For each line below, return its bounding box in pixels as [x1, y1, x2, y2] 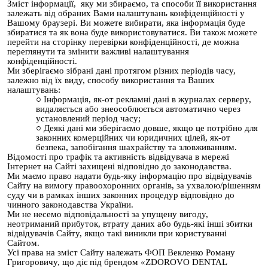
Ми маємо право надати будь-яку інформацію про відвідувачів [7, 170, 252, 181]
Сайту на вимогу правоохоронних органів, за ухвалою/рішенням [7, 180, 261, 190]
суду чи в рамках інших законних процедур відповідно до [7, 190, 234, 200]
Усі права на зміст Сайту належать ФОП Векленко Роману [7, 247, 235, 257]
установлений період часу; [36, 113, 141, 123]
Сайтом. [7, 237, 39, 248]
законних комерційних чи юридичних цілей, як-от [36, 132, 230, 142]
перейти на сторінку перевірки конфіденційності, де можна [7, 36, 239, 47]
